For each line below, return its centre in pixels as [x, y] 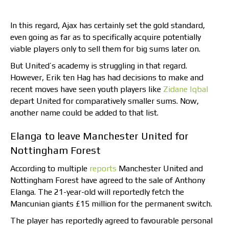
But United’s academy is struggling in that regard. [99, 65]
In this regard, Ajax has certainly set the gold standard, [108, 25]
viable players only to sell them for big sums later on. [105, 49]
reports [103, 168]
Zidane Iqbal [186, 89]
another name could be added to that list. [84, 112]
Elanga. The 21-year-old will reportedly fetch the [97, 192]
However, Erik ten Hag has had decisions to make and [107, 77]
